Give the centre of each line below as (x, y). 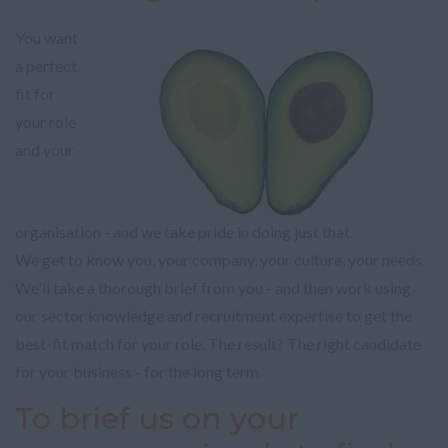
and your (44, 149)
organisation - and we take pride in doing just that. (185, 231)
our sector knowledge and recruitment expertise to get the (213, 315)
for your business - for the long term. (138, 371)
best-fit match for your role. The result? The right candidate (218, 343)
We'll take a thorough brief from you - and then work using (213, 287)
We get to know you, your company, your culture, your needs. (220, 259)
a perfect (46, 65)
